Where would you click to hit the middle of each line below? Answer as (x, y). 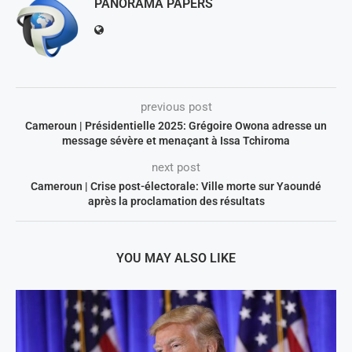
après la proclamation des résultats (176, 201)
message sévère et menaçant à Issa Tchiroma (176, 140)
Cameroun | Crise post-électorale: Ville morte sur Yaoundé (176, 186)
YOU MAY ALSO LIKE (176, 258)
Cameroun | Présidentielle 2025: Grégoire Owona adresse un (176, 125)
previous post (176, 106)
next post (176, 167)
